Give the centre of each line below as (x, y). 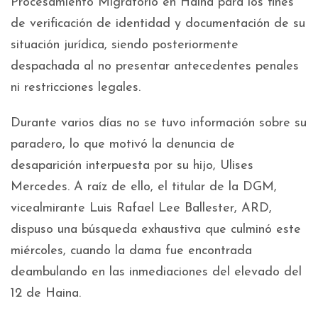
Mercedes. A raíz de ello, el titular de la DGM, (144, 187)
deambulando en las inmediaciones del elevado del (156, 273)
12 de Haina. (46, 294)
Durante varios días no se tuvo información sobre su (159, 124)
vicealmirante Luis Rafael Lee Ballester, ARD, (141, 209)
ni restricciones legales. (76, 88)
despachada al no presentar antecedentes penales (155, 67)
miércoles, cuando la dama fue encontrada (131, 251)
